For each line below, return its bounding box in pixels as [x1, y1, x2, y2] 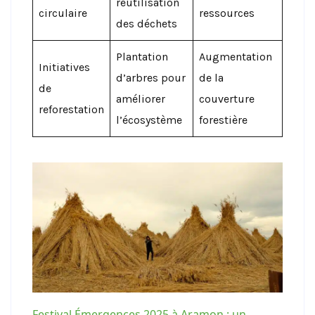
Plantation [116, 49, 168, 63]
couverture [199, 91, 255, 105]
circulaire [39, 6, 87, 20]
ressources [199, 6, 255, 20]
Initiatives [39, 60, 90, 74]
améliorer [116, 91, 165, 105]
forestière [199, 112, 247, 127]
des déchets [116, 16, 177, 30]
